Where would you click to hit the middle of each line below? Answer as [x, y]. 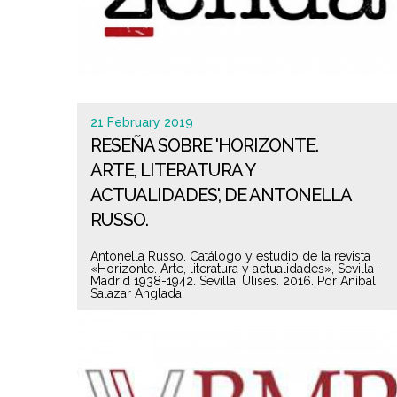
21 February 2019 [142, 122]
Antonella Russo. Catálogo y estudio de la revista [230, 256]
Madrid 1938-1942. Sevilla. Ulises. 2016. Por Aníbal [233, 281]
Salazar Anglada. [137, 293]
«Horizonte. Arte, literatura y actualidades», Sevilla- [235, 269]
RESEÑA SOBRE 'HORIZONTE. [204, 145]
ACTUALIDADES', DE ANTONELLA [221, 195]
